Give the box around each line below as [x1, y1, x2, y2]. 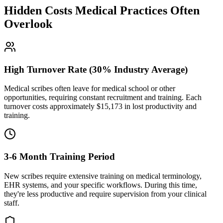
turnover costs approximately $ [4, 102, 101, 111]
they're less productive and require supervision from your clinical [4, 189, 207, 198]
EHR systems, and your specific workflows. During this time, [4, 180, 197, 189]
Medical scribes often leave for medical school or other [4, 84, 175, 93]
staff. [4, 198, 19, 207]
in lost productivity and [122, 102, 197, 111]
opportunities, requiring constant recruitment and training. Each [4, 93, 202, 102]
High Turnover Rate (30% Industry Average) [4, 64, 188, 75]
